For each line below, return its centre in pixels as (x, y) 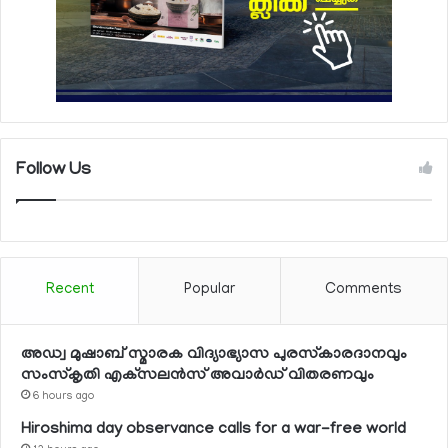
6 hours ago (63, 396)
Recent (69, 289)
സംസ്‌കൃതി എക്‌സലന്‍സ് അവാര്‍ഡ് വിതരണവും (197, 375)
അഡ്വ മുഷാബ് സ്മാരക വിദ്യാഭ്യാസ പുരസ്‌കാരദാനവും (214, 354)
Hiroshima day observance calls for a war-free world (213, 429)
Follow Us (53, 170)
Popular (209, 289)
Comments (364, 289)
